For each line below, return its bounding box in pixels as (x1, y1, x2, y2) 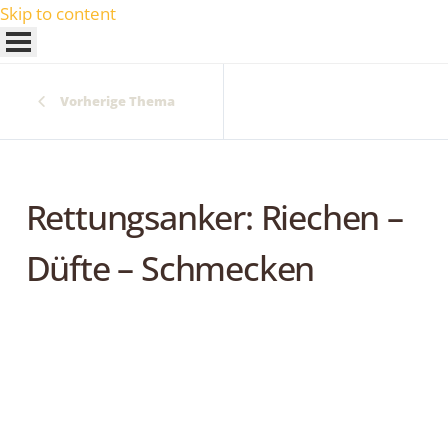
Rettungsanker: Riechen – (25, 193, 403, 240)
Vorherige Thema (59, 91, 175, 110)
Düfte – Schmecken (25, 244, 315, 291)
